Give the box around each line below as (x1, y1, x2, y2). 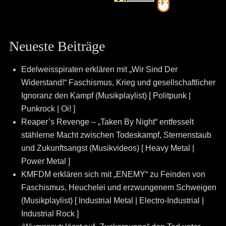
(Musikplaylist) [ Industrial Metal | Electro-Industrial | (21, 196, 204, 205)
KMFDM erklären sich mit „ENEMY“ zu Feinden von (21, 169, 205, 179)
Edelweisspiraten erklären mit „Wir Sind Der (21, 65, 178, 74)
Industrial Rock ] (21, 209, 79, 218)
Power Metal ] (21, 156, 70, 165)
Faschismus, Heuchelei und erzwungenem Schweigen (21, 183, 216, 192)
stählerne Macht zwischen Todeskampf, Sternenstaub (21, 130, 211, 139)
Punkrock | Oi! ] (21, 104, 75, 113)
